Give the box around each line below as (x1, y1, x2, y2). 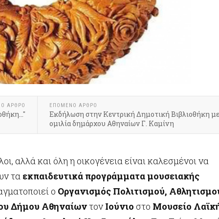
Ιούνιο (105, 200, 134, 212)
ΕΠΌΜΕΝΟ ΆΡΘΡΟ (49, 102, 97, 109)
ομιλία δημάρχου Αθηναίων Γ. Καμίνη (49, 119, 174, 128)
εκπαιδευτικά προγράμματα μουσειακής (22, 170, 199, 182)
